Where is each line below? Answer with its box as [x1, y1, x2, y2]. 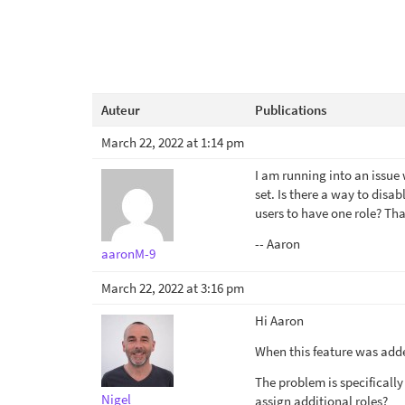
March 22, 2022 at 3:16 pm [101, 279, 244, 297]
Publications [255, 101, 326, 118]
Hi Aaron [255, 312, 304, 329]
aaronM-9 [101, 245, 155, 262]
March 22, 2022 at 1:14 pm [101, 134, 244, 151]
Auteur [101, 101, 140, 118]
